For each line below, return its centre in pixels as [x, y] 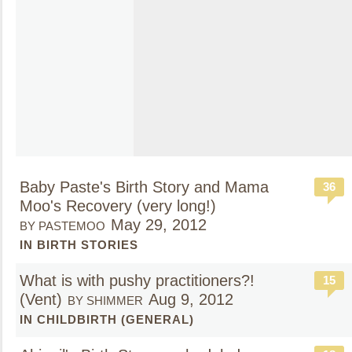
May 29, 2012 [159, 225]
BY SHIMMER [105, 301]
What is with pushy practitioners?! [137, 280]
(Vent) [41, 299]
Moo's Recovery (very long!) [118, 206]
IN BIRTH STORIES [79, 245]
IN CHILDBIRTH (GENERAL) [107, 319]
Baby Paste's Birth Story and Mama [144, 187]
